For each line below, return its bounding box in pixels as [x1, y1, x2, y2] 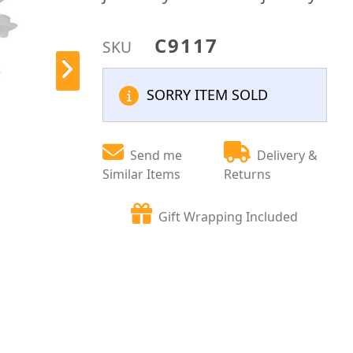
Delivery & [257, 147, 318, 164]
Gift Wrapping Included [158, 208, 299, 225]
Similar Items [102, 165, 181, 183]
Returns [224, 165, 272, 183]
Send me [130, 147, 183, 164]
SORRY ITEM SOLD [147, 85, 269, 104]
